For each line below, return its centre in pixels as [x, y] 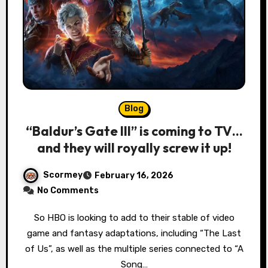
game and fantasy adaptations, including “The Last [134, 234]
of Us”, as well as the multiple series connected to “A [134, 249]
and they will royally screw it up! [134, 148]
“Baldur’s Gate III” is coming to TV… [134, 131]
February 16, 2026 [134, 176]
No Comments [68, 191]
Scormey [63, 175]
